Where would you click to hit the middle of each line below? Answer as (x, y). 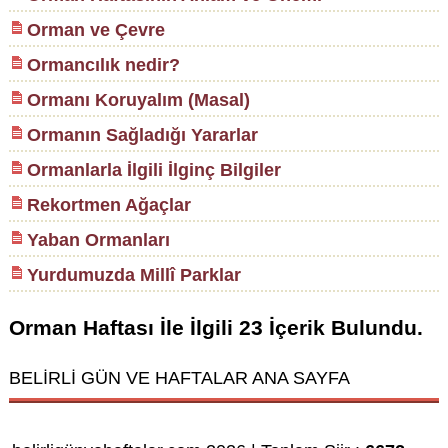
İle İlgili (196, 327)
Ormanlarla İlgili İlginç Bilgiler (153, 170)
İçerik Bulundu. (342, 327)
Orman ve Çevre (95, 30)
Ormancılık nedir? (103, 65)
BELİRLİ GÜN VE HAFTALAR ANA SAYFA (179, 378)
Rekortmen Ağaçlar (108, 205)
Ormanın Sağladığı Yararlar (142, 135)
